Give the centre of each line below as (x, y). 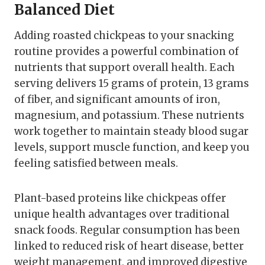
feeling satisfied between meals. (96, 163)
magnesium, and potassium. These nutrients (129, 115)
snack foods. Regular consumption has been (127, 230)
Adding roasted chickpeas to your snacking (124, 35)
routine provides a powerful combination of (127, 51)
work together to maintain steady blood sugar (131, 131)
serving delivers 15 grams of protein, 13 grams (132, 83)
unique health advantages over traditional (122, 214)
